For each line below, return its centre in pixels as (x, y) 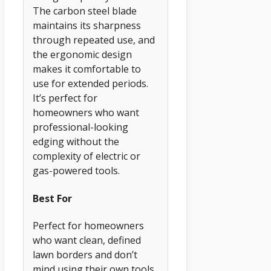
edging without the (76, 142)
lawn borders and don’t (85, 254)
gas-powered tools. (76, 171)
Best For (52, 198)
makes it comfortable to (87, 69)
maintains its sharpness (87, 26)
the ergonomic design (82, 55)
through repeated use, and (94, 40)
